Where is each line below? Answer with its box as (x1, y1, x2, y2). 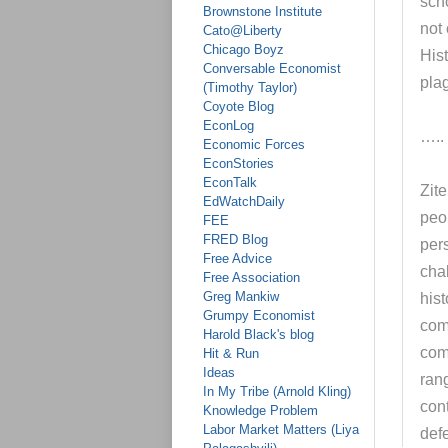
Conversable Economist (203, 61, 341, 76)
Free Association (203, 270, 300, 285)
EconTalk (203, 175, 257, 190)
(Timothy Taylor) (203, 80, 297, 95)
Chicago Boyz (203, 42, 284, 57)
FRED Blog (203, 232, 268, 247)
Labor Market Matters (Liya (203, 422, 359, 437)
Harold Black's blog (203, 327, 314, 342)
